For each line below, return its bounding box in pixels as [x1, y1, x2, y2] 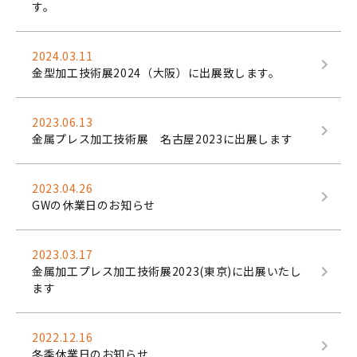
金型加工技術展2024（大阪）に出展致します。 [32, 65, 280, 80]
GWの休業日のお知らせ [32, 197, 156, 213]
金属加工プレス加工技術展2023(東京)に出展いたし [32, 263, 302, 279]
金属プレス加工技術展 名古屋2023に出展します [32, 131, 293, 147]
